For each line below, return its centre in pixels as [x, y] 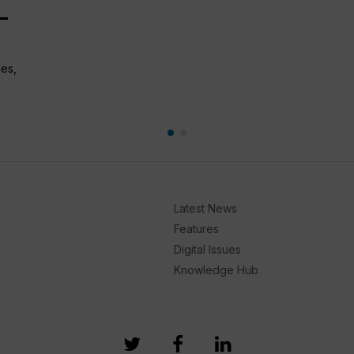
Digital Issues [207, 249]
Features [196, 228]
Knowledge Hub [216, 269]
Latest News [205, 208]
